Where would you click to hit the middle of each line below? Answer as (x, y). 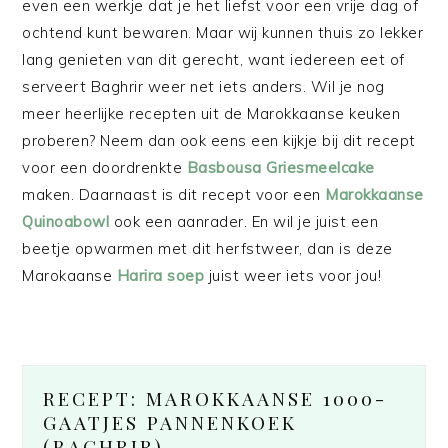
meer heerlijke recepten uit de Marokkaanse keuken (211, 114)
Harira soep (160, 276)
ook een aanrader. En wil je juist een (246, 222)
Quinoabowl (68, 222)
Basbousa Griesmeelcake (280, 168)
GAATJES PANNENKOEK (170, 422)
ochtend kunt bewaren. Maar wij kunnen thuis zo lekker (223, 33)
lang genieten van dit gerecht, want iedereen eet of (213, 60)
